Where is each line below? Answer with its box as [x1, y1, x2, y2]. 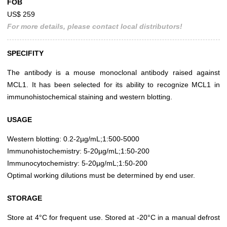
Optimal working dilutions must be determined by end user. [7, 171, 195, 180]
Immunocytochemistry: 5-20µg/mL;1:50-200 [7, 159, 147, 168]
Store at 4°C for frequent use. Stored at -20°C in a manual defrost [7, 213, 220, 222]
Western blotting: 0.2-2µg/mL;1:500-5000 [7, 135, 139, 143]
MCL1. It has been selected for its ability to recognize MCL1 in [7, 81, 220, 89]
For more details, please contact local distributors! [7, 22, 182, 31]
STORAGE [7, 194, 42, 203]
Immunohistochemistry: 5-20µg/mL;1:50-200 [7, 147, 149, 156]
